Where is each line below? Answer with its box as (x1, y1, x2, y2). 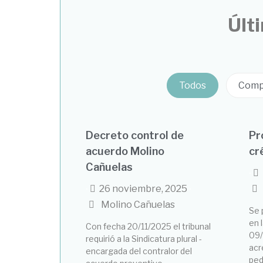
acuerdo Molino (86, 144, 165, 157)
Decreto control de (86, 129, 184, 141)
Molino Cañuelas (101, 198, 176, 210)
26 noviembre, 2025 (99, 183, 188, 194)
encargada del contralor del (86, 245, 193, 256)
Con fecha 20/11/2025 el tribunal (86, 221, 211, 231)
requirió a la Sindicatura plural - (86, 233, 203, 244)
